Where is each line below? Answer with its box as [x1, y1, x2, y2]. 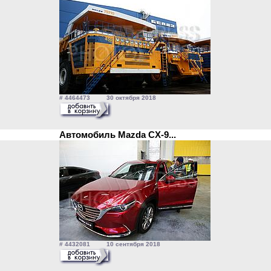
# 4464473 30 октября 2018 [59, 94, 156, 101]
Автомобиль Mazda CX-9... [59, 129, 181, 140]
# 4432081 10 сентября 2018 [59, 241, 160, 247]
